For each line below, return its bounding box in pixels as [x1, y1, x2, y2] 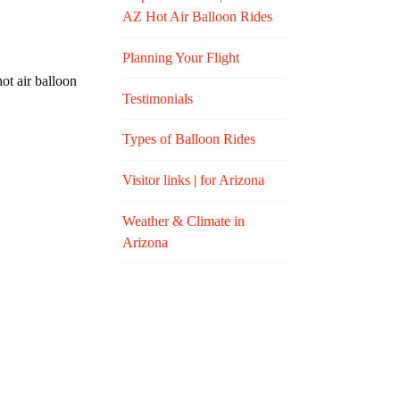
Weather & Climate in [122, 212, 246, 229]
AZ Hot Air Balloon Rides [122, 9, 273, 24]
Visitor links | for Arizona [122, 172, 265, 188]
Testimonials [122, 90, 194, 106]
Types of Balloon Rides [122, 131, 256, 147]
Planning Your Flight [122, 49, 240, 65]
